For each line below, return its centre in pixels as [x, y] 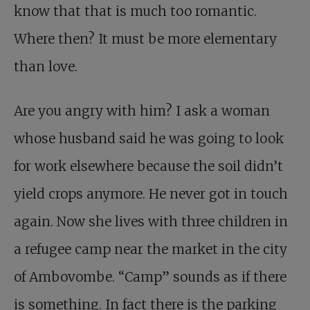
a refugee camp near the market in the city [151, 249]
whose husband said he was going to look [149, 138]
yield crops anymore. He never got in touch [151, 194]
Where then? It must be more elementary [145, 39]
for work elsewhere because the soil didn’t [148, 166]
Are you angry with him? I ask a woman [142, 111]
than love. [46, 66]
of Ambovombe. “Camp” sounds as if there [150, 277]
